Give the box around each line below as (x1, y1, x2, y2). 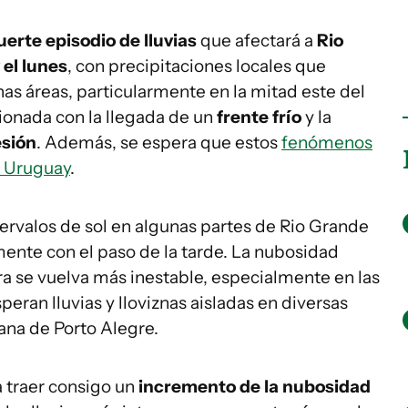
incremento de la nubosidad (138, 376, 371, 397)
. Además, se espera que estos (36, 132, 281, 153)
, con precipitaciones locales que (67, 56, 326, 76)
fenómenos (281, 132, 372, 153)
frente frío (217, 107, 305, 127)
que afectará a (197, 30, 317, 51)
